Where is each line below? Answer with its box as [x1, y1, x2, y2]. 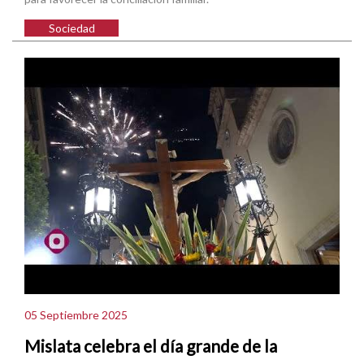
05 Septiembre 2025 [24, 308, 128, 323]
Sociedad [48, 20, 95, 35]
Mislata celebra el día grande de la [24, 335, 277, 356]
